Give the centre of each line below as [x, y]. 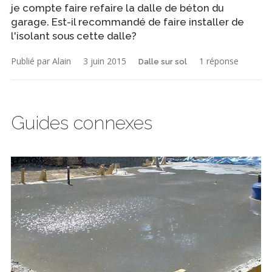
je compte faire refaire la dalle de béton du [117, 8]
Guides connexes [82, 123]
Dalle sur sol [163, 61]
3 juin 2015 [105, 61]
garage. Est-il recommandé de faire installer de [127, 22]
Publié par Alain [41, 61]
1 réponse [219, 61]
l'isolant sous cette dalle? [74, 36]
